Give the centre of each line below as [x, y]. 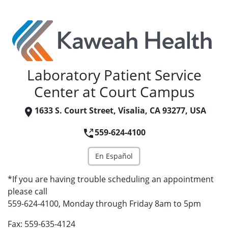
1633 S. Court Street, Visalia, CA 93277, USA [120, 111]
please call [27, 192]
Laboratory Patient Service [114, 75]
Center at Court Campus [114, 92]
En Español [114, 156]
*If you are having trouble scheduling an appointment [111, 179]
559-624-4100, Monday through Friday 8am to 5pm [104, 204]
